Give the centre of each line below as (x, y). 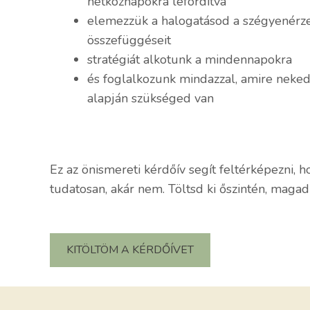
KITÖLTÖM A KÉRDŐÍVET (130, 250)
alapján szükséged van (151, 99)
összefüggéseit (129, 40)
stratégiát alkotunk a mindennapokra (190, 60)
